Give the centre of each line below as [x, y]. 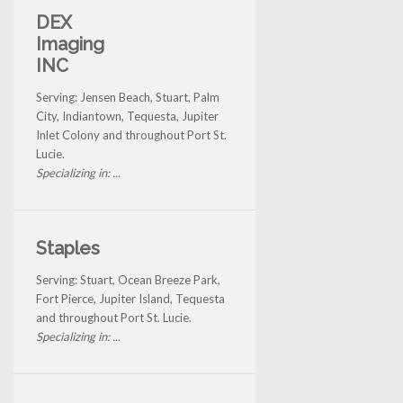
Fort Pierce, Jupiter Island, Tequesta [130, 298]
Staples [68, 248]
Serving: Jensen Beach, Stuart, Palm [128, 97]
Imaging [70, 44]
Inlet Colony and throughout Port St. [131, 134]
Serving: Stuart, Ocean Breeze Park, [128, 279]
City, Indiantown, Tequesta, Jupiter [127, 116]
